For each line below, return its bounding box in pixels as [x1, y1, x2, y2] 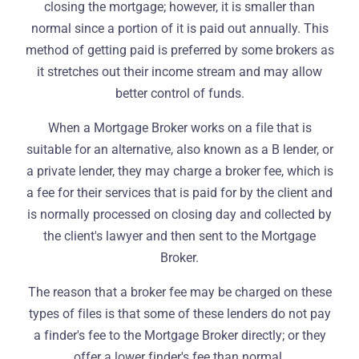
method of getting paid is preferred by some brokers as [25, 42, 334, 58]
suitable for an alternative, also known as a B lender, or [26, 142, 333, 157]
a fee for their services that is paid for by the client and [26, 185, 333, 200]
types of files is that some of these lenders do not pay [28, 306, 331, 321]
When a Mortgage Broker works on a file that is [47, 120, 312, 135]
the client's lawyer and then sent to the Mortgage [43, 228, 316, 244]
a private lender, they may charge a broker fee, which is [26, 163, 333, 179]
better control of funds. [115, 86, 244, 101]
